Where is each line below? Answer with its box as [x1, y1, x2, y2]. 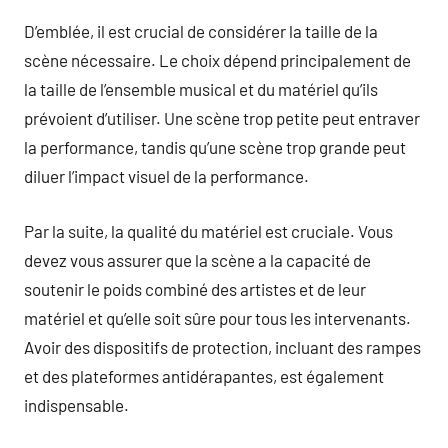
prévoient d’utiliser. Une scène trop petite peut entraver [24, 108, 420, 128]
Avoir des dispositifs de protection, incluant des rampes [24, 336, 421, 357]
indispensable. [24, 394, 129, 415]
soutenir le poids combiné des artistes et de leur [24, 278, 366, 299]
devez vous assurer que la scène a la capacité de [24, 249, 371, 270]
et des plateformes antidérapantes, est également [24, 365, 384, 386]
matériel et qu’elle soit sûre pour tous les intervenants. [24, 307, 411, 328]
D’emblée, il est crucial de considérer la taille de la [24, 21, 378, 41]
